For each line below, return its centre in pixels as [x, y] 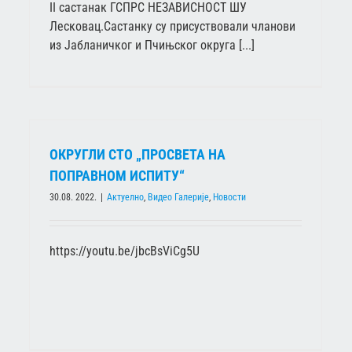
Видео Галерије [178, 198]
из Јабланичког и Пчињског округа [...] [152, 45]
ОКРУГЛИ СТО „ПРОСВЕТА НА [137, 155]
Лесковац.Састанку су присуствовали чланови [172, 26]
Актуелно [125, 198]
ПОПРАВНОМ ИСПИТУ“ [117, 176]
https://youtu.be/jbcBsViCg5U [125, 251]
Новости [229, 198]
